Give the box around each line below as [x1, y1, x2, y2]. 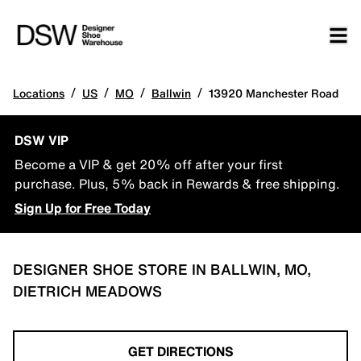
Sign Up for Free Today [15, 198, 151, 218]
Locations [13, 85, 64, 102]
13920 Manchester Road [209, 85, 338, 102]
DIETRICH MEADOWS [13, 280, 162, 301]
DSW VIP [15, 131, 68, 150]
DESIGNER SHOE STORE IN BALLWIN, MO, [13, 259, 311, 280]
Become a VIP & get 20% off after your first [15, 155, 283, 174]
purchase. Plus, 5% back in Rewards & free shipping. [15, 174, 340, 193]
